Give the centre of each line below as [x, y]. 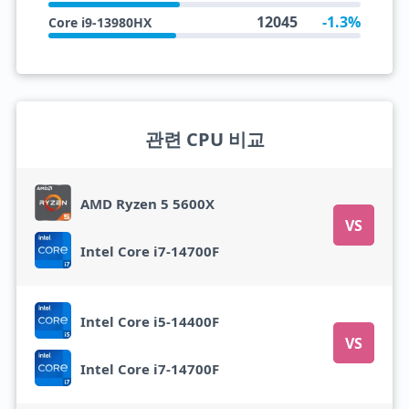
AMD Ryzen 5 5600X [147, 203]
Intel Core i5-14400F [149, 321]
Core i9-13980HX [100, 22]
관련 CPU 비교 [204, 139]
